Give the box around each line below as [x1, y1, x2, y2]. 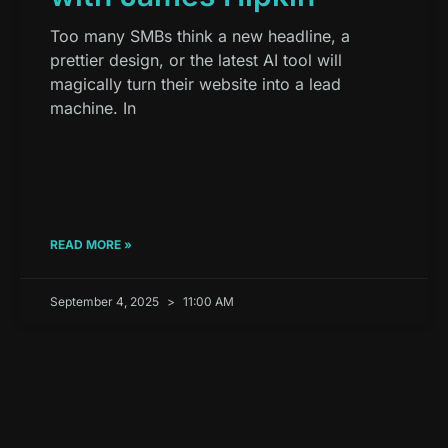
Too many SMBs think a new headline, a [50, 26, 350, 47]
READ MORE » [50, 237, 132, 253]
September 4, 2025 [50, 294, 162, 310]
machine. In [50, 98, 136, 119]
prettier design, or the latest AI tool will [50, 50, 342, 71]
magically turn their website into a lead [50, 74, 341, 95]
